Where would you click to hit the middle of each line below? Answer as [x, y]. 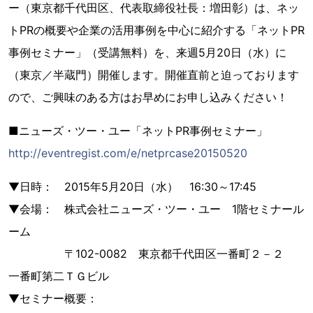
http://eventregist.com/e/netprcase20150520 [128, 153]
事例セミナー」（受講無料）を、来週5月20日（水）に [147, 52]
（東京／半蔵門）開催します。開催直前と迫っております [154, 75]
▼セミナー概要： [53, 298]
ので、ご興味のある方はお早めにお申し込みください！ [148, 97]
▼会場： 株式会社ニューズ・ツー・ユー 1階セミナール [156, 209]
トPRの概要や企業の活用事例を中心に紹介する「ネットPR [156, 30]
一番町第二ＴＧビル [59, 276]
